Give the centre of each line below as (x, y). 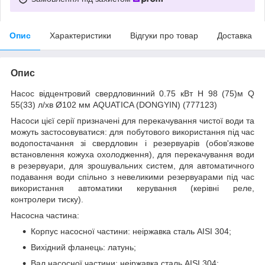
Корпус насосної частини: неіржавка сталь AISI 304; (131, 231)
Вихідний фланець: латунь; (83, 247)
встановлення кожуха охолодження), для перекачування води (132, 154)
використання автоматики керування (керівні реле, (132, 188)
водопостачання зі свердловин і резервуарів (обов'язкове (132, 143)
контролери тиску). (47, 199)
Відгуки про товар (164, 35)
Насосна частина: (45, 215)
